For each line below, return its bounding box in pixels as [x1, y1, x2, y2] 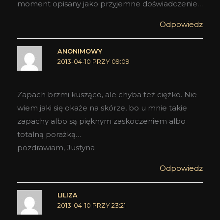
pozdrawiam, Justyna [17, 143, 95, 153]
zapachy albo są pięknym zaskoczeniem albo [17, 116, 186, 126]
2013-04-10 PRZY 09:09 [57, 57, 130, 65]
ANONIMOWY [57, 47, 102, 55]
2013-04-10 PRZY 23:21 [57, 202, 126, 210]
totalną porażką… [17, 130, 81, 139]
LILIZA [57, 192, 78, 199]
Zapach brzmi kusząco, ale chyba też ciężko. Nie [17, 90, 197, 100]
